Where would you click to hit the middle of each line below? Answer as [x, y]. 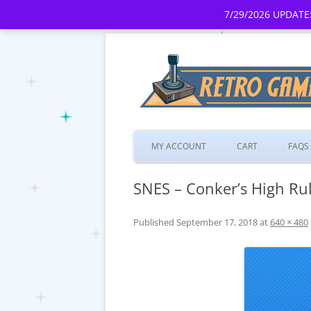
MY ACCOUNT [179, 146]
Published [155, 222]
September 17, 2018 [217, 222]
